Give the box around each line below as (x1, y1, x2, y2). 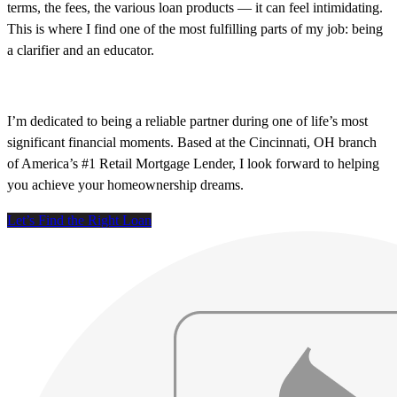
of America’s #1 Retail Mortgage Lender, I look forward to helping (7, 156, 379, 172)
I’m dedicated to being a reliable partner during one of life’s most (7, 113, 368, 129)
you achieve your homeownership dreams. (7, 177, 244, 193)
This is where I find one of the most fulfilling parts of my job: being (7, 21, 383, 37)
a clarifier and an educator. (7, 43, 154, 58)
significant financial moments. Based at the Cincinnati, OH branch (7, 135, 377, 151)
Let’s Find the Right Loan (7, 213, 152, 229)
